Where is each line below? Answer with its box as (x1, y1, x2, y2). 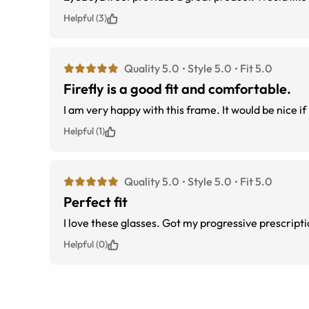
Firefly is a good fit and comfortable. (63, 80, 291, 98)
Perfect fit (63, 193, 128, 211)
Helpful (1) (63, 125, 105, 138)
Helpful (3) (63, 12, 107, 25)
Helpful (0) (63, 238, 108, 251)
